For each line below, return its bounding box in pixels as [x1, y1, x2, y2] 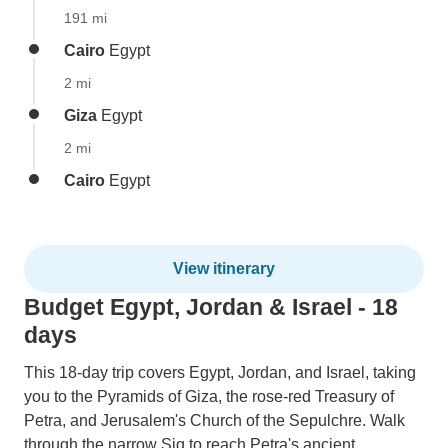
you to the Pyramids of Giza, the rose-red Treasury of [24, 388, 394, 405]
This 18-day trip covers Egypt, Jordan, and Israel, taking [24, 364, 416, 381]
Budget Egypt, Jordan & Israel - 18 [24, 294, 398, 320]
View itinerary [173, 260, 275, 277]
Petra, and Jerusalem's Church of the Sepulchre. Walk [24, 412, 405, 429]
